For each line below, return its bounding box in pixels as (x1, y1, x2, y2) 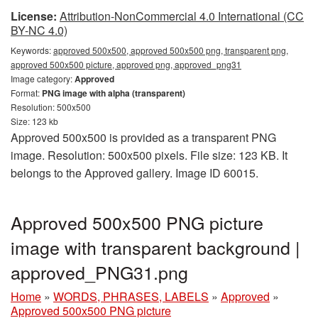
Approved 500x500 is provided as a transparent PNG (11, 129, 276, 146)
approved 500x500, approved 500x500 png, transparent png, (53, 44, 288, 56)
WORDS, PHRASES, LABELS (53, 288, 209, 305)
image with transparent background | (11, 234, 300, 260)
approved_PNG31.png (11, 259, 188, 285)
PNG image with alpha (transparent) (42, 87, 185, 99)
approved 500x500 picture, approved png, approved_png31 (11, 58, 241, 70)
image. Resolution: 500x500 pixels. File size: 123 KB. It (11, 147, 287, 163)
